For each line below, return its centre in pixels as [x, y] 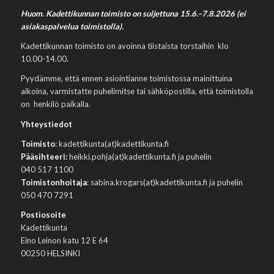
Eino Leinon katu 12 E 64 [64, 240]
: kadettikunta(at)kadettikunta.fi [112, 143]
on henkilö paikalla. [55, 104]
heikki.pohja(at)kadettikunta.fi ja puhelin [140, 156]
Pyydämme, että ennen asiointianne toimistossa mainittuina [126, 79]
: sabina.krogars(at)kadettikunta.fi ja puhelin [165, 182]
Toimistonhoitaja [54, 182]
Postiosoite [43, 214]
